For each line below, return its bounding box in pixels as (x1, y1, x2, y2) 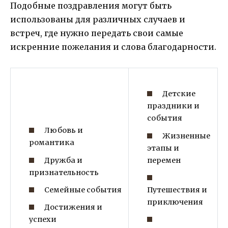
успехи (28, 214, 56, 224)
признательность (28, 167, 99, 177)
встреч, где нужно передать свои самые (10, 27, 183, 38)
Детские (162, 89, 196, 99)
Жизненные (162, 131, 211, 140)
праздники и (147, 101, 199, 111)
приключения (147, 197, 203, 207)
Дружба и (44, 155, 83, 165)
